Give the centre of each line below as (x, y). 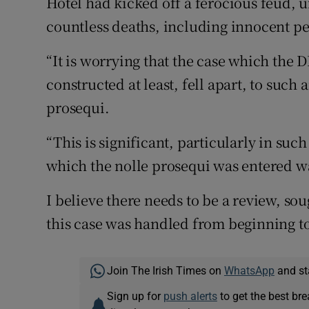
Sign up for (135, 296)
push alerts (190, 296)
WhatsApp (249, 271)
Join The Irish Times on (165, 271)
